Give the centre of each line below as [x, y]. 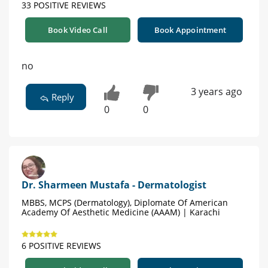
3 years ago [216, 91]
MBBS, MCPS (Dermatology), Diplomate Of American [125, 203]
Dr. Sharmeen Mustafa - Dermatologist [114, 185]
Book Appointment [190, 30]
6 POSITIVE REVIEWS [61, 246]
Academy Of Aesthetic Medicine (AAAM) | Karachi [121, 212]
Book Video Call [78, 30]
